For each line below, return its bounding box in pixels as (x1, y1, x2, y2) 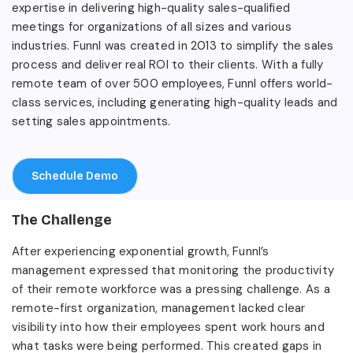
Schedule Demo (32, 169, 118, 183)
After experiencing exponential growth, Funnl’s (12, 243, 269, 259)
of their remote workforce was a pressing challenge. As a (12, 281, 330, 297)
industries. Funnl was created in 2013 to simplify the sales (12, 37, 334, 54)
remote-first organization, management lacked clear (12, 299, 306, 316)
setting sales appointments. (12, 113, 171, 129)
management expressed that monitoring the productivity (12, 262, 335, 278)
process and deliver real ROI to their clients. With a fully (12, 56, 324, 72)
